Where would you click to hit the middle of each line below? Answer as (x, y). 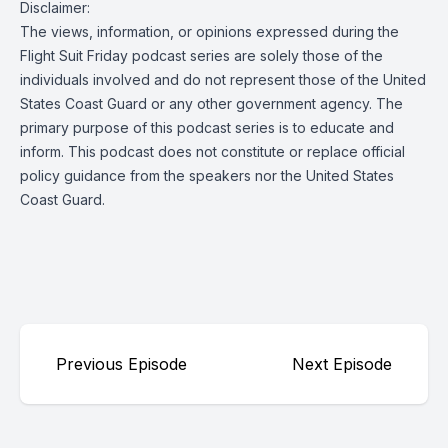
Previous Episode (121, 364)
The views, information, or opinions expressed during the (209, 31)
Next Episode (342, 364)
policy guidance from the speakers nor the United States (207, 175)
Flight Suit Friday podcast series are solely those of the (201, 55)
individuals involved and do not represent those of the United (223, 79)
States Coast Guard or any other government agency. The (211, 103)
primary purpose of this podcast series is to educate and (207, 127)
